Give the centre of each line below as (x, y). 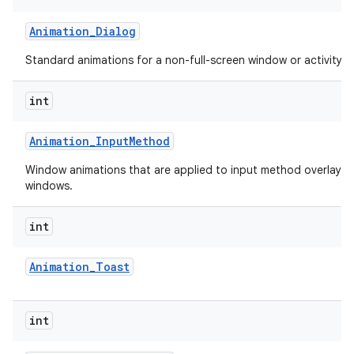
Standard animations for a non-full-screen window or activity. (185, 60)
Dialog (116, 31)
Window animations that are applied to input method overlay (183, 170)
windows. (49, 186)
